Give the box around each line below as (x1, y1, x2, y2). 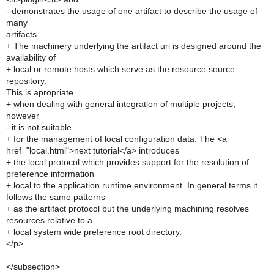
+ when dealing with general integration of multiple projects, (6, 99, 235, 109)
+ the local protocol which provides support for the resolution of (6, 157, 249, 167)
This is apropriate (6, 87, 73, 97)
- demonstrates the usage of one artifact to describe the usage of (6, 6, 257, 16)
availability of (6, 53, 56, 62)
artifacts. (6, 29, 39, 39)
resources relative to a (6, 215, 92, 225)
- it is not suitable (6, 122, 72, 132)
